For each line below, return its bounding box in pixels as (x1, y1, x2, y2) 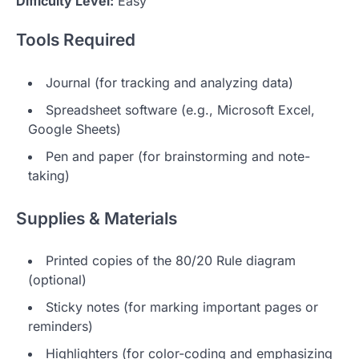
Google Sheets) (28, 120, 121, 137)
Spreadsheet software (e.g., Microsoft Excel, (46, 101, 315, 118)
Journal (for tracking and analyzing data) (46, 74, 293, 91)
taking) (28, 167, 70, 184)
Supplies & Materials (16, 208, 177, 228)
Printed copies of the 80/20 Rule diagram (46, 252, 296, 269)
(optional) (28, 272, 87, 288)
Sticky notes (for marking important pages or (46, 299, 318, 316)
